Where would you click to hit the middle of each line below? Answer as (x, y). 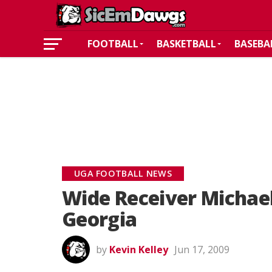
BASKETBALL (186, 44)
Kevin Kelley (139, 250)
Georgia (100, 219)
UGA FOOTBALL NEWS (123, 173)
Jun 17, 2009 (202, 250)
